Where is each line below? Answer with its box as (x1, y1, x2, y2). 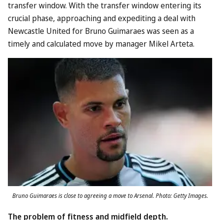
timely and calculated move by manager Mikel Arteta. (8, 38, 194, 49)
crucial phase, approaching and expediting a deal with (8, 13, 195, 24)
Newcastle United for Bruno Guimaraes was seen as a (8, 26, 194, 36)
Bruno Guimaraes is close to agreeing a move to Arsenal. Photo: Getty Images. (12, 191, 208, 200)
